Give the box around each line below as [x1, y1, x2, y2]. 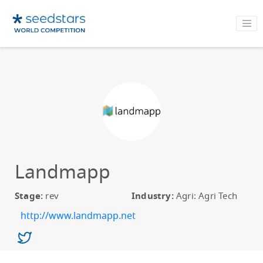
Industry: [131, 190, 174, 203]
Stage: [15, 190, 43, 203]
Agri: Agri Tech [173, 190, 238, 203]
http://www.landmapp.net [21, 209, 136, 223]
